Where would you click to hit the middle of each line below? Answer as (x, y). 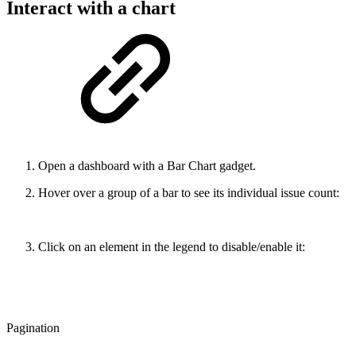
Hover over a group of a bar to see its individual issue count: (189, 192)
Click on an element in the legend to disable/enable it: (172, 246)
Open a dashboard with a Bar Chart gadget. (147, 165)
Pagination (33, 327)
